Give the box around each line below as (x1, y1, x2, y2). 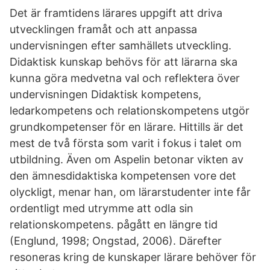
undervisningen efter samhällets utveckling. (10, 39, 231, 52)
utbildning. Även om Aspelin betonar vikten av (10, 153, 243, 166)
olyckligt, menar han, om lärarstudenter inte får (10, 186, 251, 198)
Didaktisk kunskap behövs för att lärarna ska (10, 55, 237, 68)
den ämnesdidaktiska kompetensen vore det (10, 169, 236, 182)
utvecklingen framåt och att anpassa (10, 23, 197, 36)
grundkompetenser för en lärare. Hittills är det (10, 121, 243, 133)
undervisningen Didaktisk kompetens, (10, 88, 201, 101)
